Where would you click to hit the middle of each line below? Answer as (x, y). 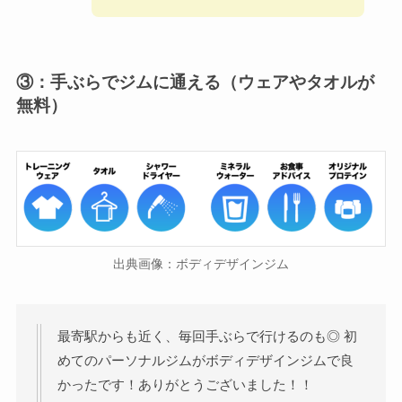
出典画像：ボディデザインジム (201, 265)
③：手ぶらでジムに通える (118, 83)
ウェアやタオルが (306, 83)
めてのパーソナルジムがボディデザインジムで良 (205, 361)
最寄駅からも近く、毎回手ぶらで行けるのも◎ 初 (207, 336)
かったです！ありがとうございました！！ (185, 385)
